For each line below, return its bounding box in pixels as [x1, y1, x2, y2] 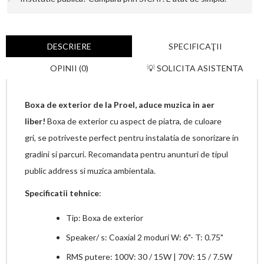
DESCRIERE [47, 41, 91, 51]
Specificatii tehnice [25, 188, 99, 198]
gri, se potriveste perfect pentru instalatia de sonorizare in [25, 133, 239, 143]
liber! [25, 116, 45, 126]
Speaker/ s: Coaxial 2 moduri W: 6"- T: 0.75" [66, 232, 223, 242]
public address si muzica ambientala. [25, 166, 156, 176]
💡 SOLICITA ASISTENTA [147, 63, 243, 73]
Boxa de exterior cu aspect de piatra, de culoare [45, 116, 222, 126]
